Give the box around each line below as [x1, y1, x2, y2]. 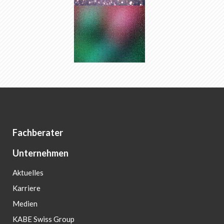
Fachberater [12, 127, 63, 138]
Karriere [12, 183, 40, 193]
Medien [12, 199, 37, 208]
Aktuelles [12, 168, 43, 177]
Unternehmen [12, 147, 68, 159]
